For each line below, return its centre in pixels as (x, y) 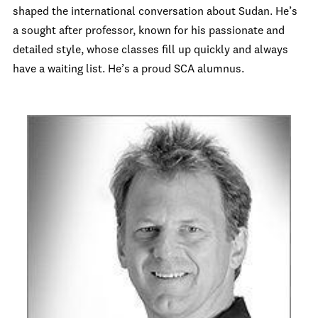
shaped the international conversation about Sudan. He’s (155, 12)
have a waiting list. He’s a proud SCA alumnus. (128, 70)
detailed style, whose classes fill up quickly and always (150, 50)
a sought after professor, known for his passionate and (149, 31)
